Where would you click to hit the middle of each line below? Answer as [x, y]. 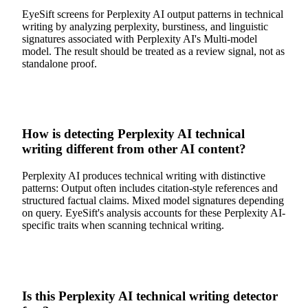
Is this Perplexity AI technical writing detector [150, 296]
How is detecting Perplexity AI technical [133, 134]
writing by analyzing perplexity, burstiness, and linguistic [145, 26]
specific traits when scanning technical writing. [123, 225]
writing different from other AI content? [134, 149]
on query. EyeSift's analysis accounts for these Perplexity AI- [154, 213]
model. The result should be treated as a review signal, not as [153, 51]
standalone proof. [59, 63]
